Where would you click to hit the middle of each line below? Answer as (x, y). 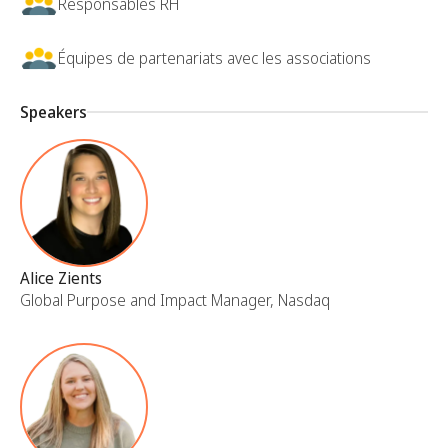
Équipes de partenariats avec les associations (214, 58)
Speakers (53, 112)
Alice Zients (61, 278)
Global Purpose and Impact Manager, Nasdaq (175, 300)
